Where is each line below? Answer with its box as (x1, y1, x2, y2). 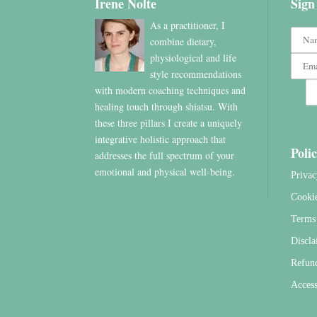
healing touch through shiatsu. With (95, 99, 238, 113)
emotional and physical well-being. (95, 164, 236, 178)
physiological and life (150, 50, 237, 64)
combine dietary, (150, 34, 217, 48)
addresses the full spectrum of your (95, 148, 235, 162)
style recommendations (150, 67, 242, 81)
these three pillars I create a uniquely (95, 115, 243, 129)
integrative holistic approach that (95, 132, 226, 146)
